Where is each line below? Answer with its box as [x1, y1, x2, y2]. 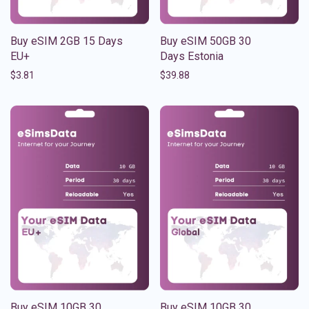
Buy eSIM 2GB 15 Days [10, 34, 123, 48]
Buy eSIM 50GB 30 [160, 34, 251, 48]
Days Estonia [160, 49, 223, 63]
